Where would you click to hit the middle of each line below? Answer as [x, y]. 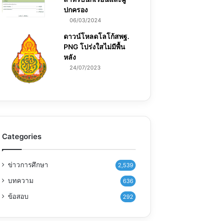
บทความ [20, 181]
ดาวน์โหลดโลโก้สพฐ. [96, 37]
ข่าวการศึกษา [28, 165]
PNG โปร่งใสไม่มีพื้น [94, 47]
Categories [21, 137]
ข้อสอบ [18, 197]
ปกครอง [75, 10]
